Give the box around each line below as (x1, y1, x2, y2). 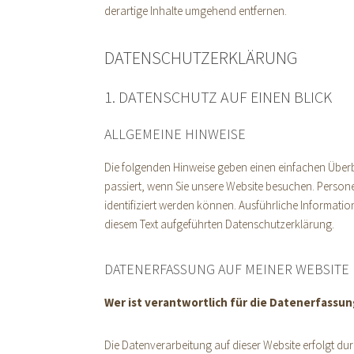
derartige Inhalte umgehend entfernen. (104, 3, 287, 18)
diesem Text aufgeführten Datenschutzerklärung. (104, 217, 334, 232)
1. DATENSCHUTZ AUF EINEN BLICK (104, 87, 332, 107)
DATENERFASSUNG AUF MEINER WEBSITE (104, 260, 349, 278)
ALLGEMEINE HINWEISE (104, 125, 246, 143)
